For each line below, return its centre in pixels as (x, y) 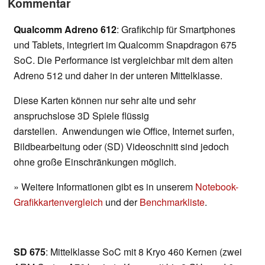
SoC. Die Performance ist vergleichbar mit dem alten (123, 60)
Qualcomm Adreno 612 (65, 30)
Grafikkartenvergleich (58, 202)
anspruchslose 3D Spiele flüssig (81, 116)
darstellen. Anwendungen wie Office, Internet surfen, (124, 131)
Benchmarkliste (172, 202)
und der (121, 202)
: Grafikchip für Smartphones (176, 30)
